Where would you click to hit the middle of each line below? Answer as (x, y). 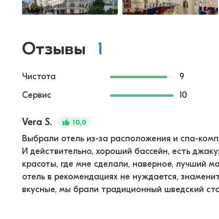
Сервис (37, 95)
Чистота (39, 77)
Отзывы (54, 49)
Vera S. (37, 122)
